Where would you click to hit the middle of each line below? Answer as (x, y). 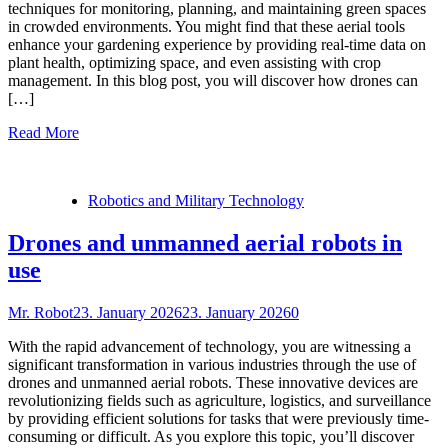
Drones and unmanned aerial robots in (205, 243)
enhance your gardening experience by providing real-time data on (217, 45)
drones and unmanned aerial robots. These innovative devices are (213, 383)
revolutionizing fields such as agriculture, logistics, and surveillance (219, 401)
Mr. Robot (40, 313)
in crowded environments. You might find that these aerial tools (206, 27)
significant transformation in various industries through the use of (212, 365)
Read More (43, 133)
